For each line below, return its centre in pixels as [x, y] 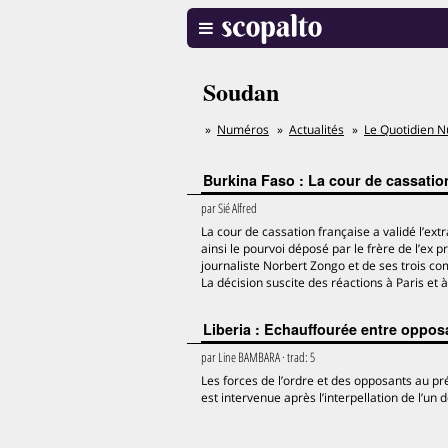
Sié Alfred [237, 208]
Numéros [243, 129]
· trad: [295, 357]
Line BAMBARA [249, 357]
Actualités [316, 129]
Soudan [241, 91]
